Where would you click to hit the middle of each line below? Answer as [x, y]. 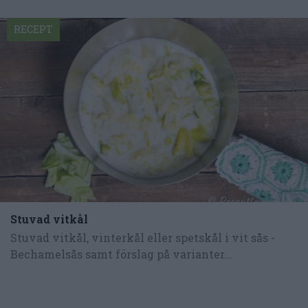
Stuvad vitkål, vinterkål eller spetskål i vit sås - [143, 238]
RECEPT [33, 29]
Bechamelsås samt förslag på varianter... [121, 254]
